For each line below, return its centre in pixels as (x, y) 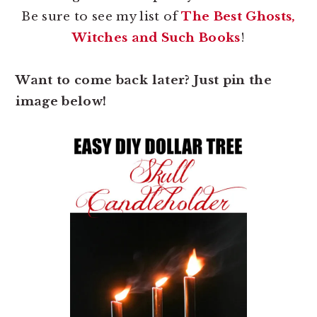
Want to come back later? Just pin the (144, 80)
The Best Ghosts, (238, 16)
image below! (61, 101)
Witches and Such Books (156, 38)
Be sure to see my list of (102, 16)
